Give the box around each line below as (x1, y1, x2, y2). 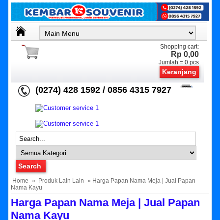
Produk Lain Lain (38, 177, 84, 185)
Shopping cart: (160, 43, 199, 51)
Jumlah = (159, 59, 185, 66)
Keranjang (162, 68, 197, 76)
